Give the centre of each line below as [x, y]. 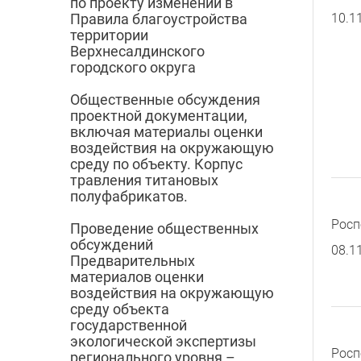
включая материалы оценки [166, 132]
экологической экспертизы [163, 342]
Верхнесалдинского [137, 52]
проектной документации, [159, 116]
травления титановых [144, 180]
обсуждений [112, 245]
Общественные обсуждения [165, 100]
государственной [129, 326]
